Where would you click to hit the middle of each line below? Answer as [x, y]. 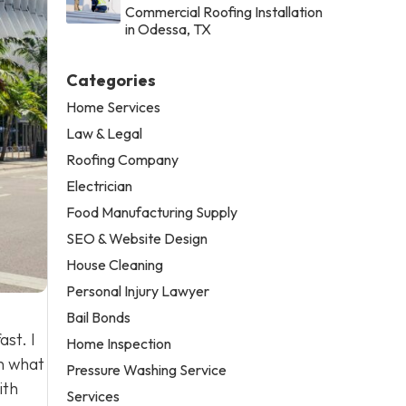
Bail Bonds [99, 317]
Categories [111, 80]
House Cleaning [115, 264]
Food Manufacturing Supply [152, 212]
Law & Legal [105, 133]
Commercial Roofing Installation [224, 11]
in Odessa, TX [169, 29]
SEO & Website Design [137, 238]
